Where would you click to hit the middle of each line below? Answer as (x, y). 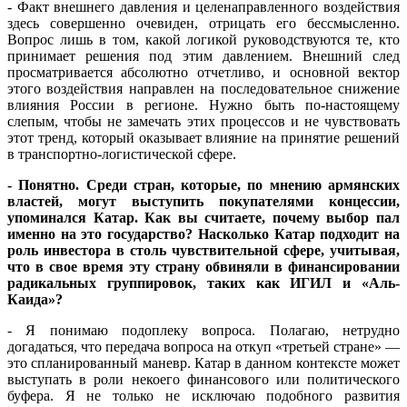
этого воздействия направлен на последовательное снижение (203, 89)
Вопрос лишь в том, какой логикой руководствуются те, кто (203, 40)
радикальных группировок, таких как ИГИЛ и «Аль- (203, 283)
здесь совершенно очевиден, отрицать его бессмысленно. (203, 24)
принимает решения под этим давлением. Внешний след (203, 56)
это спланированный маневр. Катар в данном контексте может (203, 363)
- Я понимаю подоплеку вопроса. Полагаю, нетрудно (203, 331)
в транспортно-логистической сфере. (122, 154)
